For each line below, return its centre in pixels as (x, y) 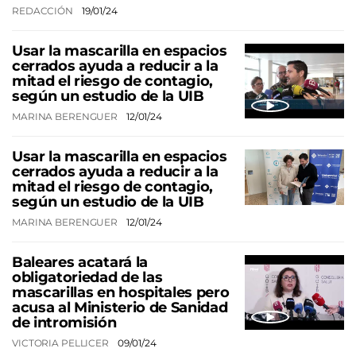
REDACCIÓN (44, 10)
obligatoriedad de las (87, 277)
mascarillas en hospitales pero (121, 292)
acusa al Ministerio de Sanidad (120, 307)
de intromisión (64, 322)
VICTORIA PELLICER (62, 342)
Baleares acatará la (80, 262)
